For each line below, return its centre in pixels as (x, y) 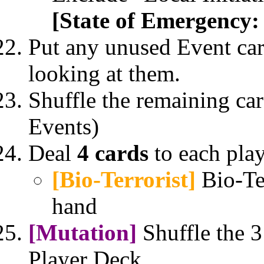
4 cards (113, 153)
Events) (64, 126)
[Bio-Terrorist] (124, 179)
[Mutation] (82, 232)
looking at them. (104, 73)
